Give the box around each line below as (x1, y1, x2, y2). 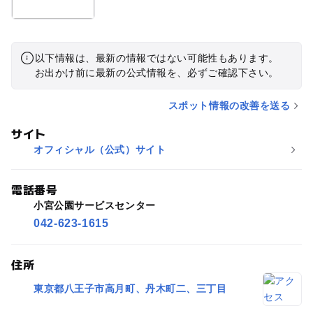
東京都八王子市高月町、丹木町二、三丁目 (33, 283, 227, 295)
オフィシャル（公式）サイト (33, 143, 166, 155)
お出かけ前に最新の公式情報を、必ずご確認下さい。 (34, 66, 279, 78)
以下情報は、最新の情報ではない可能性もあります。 (34, 52, 279, 64)
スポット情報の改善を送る (168, 99, 291, 111)
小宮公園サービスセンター (33, 199, 156, 211)
